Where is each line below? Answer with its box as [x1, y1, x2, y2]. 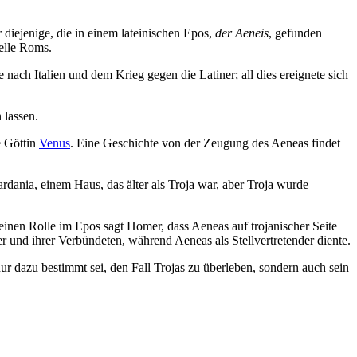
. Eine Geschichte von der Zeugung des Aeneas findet [70, 136, 340, 151]
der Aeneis [215, 26, 269, 41]
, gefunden [269, 26, 322, 41]
